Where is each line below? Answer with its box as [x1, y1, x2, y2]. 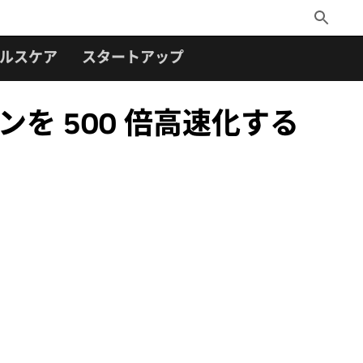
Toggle [311, 10, 344, 23]
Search [311, 28, 346, 41]
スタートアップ [82, 48, 184, 66]
